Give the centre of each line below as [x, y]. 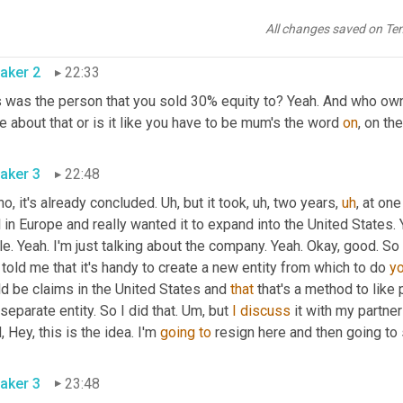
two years [303, 203]
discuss [265, 311]
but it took [213, 203]
